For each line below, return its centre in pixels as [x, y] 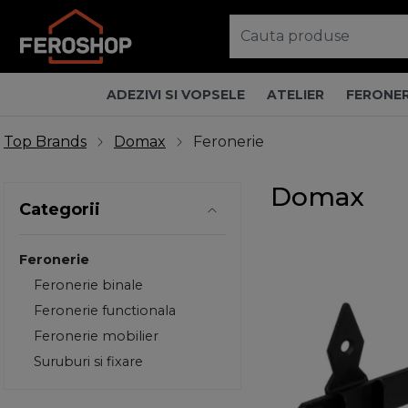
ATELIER [295, 94]
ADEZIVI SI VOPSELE [175, 94]
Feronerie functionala [105, 311]
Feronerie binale [88, 285]
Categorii [60, 209]
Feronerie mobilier [96, 336]
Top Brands [45, 142]
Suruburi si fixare [88, 362]
